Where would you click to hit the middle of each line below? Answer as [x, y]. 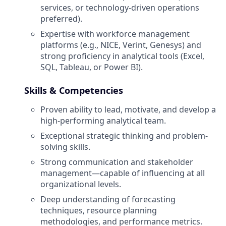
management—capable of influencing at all [123, 173]
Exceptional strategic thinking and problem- [124, 136]
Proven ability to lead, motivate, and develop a [128, 109]
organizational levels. [81, 184]
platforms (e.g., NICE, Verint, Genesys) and [121, 45]
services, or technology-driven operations [120, 8]
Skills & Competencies [74, 90]
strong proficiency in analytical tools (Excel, [122, 56]
